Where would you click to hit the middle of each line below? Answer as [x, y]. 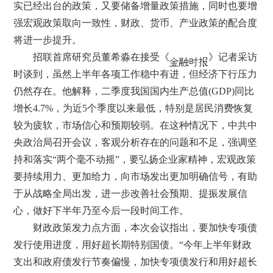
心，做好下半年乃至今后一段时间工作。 [101, 210]
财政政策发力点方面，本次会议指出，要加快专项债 [136, 227]
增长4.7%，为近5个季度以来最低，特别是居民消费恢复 [133, 108]
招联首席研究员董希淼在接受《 [92, 57]
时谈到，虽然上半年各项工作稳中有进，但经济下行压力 [136, 74]
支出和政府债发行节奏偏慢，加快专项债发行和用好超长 [136, 261]
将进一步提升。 [48, 40]
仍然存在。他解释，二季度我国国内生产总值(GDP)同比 [134, 91]
